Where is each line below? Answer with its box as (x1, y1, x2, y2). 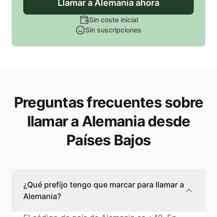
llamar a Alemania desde (27, 112, 190, 130)
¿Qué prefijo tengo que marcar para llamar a (23, 180, 184, 190)
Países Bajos (66, 131, 151, 149)
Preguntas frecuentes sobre (14, 93, 203, 111)
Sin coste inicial (89, 15, 138, 24)
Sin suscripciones (85, 26, 141, 34)
